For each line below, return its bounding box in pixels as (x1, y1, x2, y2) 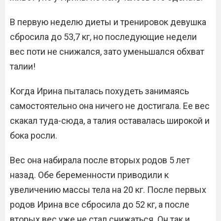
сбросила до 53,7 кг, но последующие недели (10, 32, 197, 42)
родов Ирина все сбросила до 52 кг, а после (10, 199, 189, 210)
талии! (10, 61, 36, 72)
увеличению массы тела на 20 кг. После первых (10, 184, 206, 195)
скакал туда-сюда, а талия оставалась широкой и (10, 115, 210, 126)
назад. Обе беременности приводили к (10, 170, 169, 180)
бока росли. (10, 130, 57, 141)
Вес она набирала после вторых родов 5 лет (10, 155, 190, 165)
